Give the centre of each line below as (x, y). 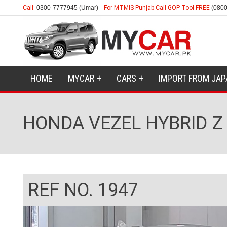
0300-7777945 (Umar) (66, 8)
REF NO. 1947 (83, 190)
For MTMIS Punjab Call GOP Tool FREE (157, 8)
